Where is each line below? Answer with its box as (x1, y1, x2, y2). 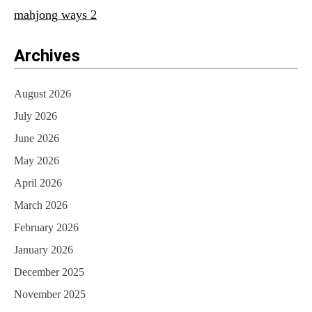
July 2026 (14, 110, 57, 123)
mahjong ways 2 (14, 8, 97, 22)
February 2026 (14, 221, 79, 234)
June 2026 (14, 132, 59, 145)
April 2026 (14, 177, 62, 189)
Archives (14, 46, 80, 66)
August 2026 (14, 88, 71, 100)
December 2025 (14, 266, 84, 279)
